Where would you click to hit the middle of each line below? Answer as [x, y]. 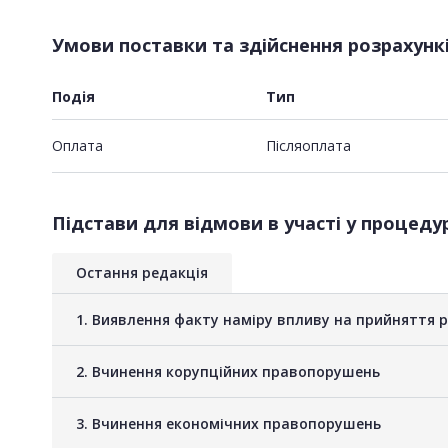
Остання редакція [142, 272]
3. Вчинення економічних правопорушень [228, 423]
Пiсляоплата [308, 145]
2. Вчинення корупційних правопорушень [228, 371]
